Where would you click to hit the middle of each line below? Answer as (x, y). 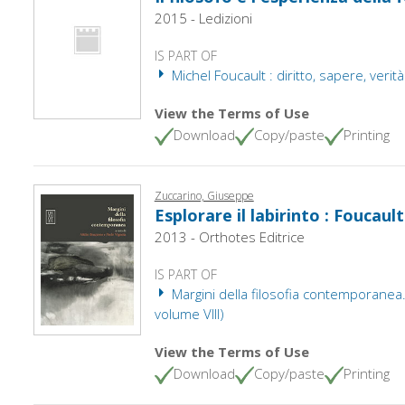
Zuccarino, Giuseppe (204, 195)
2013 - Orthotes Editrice (229, 236)
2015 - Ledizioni (203, 18)
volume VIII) (189, 313)
